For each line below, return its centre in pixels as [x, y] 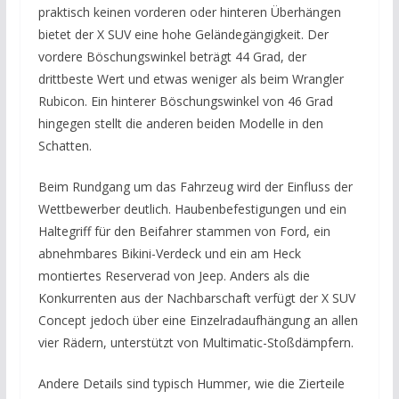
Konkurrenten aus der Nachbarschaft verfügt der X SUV [196, 298]
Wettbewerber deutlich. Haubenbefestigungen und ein [192, 209]
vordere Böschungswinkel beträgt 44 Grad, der [172, 57]
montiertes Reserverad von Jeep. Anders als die [174, 276]
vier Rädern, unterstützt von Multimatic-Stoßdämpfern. [195, 343]
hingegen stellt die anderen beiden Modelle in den [180, 124]
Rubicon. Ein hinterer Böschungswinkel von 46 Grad [185, 102]
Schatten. [65, 146]
